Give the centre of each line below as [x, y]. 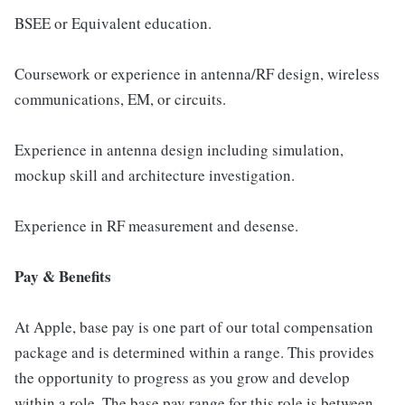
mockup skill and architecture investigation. [155, 175]
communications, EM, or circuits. [120, 99]
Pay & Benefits [63, 276]
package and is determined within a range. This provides [194, 352]
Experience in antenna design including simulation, [179, 150]
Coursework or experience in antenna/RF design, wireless [197, 74]
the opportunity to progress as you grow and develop [182, 377]
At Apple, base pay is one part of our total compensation [194, 327]
